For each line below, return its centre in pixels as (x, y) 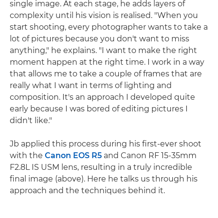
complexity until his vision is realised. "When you (104, 15)
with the (27, 155)
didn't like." (31, 120)
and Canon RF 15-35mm (149, 155)
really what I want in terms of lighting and (91, 85)
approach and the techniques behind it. (87, 190)
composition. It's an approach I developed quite (102, 97)
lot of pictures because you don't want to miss (100, 38)
